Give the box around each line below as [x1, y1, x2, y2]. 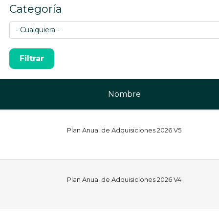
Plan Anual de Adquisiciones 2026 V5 [67, 126, 181, 134]
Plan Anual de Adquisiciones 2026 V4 [67, 175, 181, 183]
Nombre [108, 89, 141, 99]
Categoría [9, 2, 62, 16]
